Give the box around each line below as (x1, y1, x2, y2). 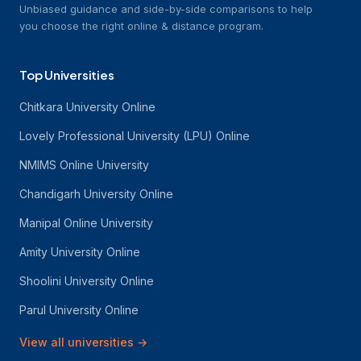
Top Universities (19, 67, 114, 82)
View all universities (19, 335, 134, 349)
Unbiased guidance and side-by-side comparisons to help (19, 2, 313, 15)
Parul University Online (19, 303, 139, 317)
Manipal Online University (19, 216, 153, 230)
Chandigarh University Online (19, 187, 173, 201)
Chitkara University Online (19, 100, 156, 114)
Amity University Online (19, 245, 140, 259)
